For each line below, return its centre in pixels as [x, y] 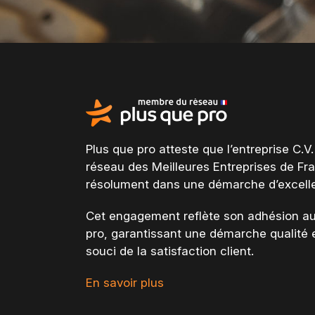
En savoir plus [125, 282]
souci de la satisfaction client [168, 251]
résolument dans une [147, 184]
